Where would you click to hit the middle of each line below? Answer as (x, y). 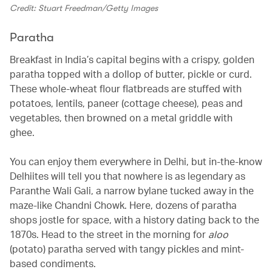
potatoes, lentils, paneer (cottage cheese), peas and (126, 103)
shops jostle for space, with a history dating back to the (134, 220)
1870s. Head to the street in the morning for (109, 234)
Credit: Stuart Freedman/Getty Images (84, 8)
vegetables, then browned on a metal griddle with (121, 118)
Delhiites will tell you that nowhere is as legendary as (127, 176)
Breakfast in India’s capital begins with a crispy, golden (132, 59)
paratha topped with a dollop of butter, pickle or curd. (131, 74)
